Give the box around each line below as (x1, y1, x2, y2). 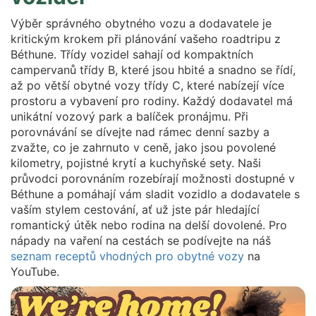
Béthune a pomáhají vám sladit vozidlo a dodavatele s (11, 186, 300, 201)
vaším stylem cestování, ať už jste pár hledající (11, 202, 260, 217)
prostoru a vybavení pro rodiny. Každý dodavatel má (11, 93, 293, 108)
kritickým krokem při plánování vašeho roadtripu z (11, 31, 281, 46)
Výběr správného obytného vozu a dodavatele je (11, 16, 272, 30)
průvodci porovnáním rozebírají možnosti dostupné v (11, 171, 295, 186)
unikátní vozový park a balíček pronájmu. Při (11, 109, 248, 123)
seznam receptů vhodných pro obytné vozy (11, 248, 244, 263)
